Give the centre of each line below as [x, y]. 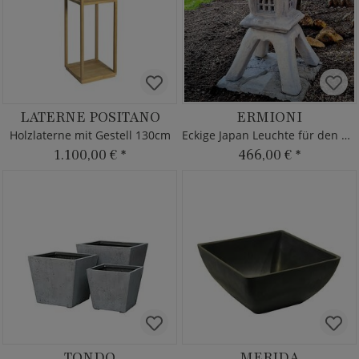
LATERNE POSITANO [90, 117]
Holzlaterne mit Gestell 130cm [90, 135]
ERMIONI [269, 117]
